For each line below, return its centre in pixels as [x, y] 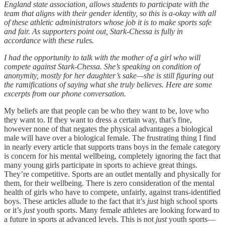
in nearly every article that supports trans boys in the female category [112, 147]
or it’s [14, 210]
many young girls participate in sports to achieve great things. [101, 165]
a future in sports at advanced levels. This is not [80, 219]
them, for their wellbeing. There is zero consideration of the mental [109, 183]
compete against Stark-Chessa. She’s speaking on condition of [102, 66]
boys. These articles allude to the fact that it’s [76, 201]
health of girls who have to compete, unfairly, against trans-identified [112, 192]
